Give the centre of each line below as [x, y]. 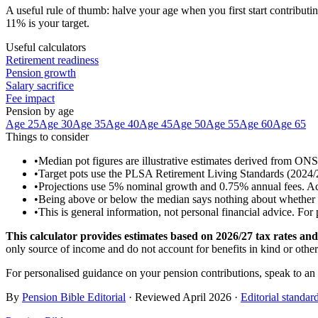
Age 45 [156, 124]
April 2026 [207, 297]
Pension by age [40, 111]
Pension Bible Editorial [74, 297]
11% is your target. [48, 23]
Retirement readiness [52, 60]
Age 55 [223, 124]
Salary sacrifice [40, 85]
